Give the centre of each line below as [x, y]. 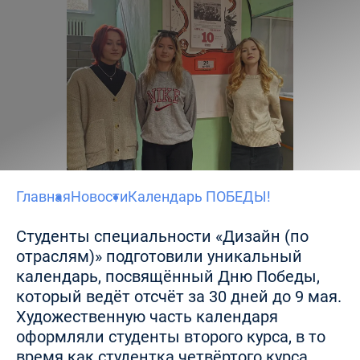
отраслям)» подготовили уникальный [159, 256]
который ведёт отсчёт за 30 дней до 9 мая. [179, 297]
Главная [43, 196]
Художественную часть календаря [147, 317]
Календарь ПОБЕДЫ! [199, 196]
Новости [99, 196]
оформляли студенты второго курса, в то [171, 337]
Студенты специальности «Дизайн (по [162, 236]
